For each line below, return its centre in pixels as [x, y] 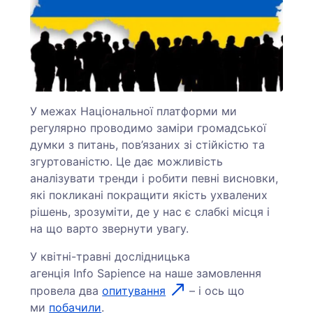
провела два [66, 291]
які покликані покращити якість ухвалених [149, 195]
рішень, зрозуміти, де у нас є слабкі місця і [150, 212]
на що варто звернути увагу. [110, 229]
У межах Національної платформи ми [134, 111]
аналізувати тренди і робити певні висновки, [154, 179]
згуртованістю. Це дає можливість [127, 162]
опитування [134, 291]
